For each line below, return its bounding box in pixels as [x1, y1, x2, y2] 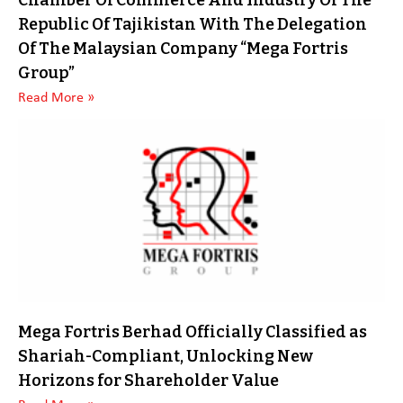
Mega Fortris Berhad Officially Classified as [18, 322, 367, 342]
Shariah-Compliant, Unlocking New [18, 346, 313, 366]
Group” [18, 63, 75, 83]
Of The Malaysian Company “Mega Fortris [18, 39, 348, 58]
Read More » [18, 91, 94, 105]
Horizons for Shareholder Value [18, 371, 279, 390]
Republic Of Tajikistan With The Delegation [18, 14, 367, 34]
